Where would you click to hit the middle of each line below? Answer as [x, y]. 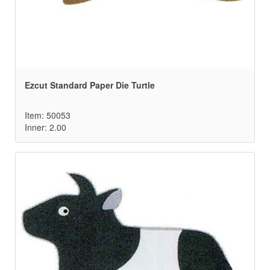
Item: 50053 [48, 115]
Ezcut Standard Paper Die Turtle [90, 85]
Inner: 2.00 [46, 127]
